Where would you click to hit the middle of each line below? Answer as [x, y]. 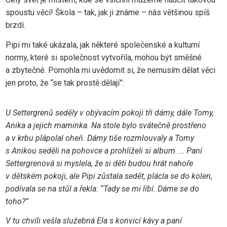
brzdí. [15, 25]
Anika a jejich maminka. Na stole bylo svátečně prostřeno [106, 125]
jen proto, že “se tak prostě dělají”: [65, 83]
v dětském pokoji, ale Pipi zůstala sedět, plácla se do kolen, [109, 176]
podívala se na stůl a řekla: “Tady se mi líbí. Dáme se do [102, 188]
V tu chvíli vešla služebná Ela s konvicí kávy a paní [93, 220]
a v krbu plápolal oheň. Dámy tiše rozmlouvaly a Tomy [100, 138]
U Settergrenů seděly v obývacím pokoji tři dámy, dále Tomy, [109, 112]
